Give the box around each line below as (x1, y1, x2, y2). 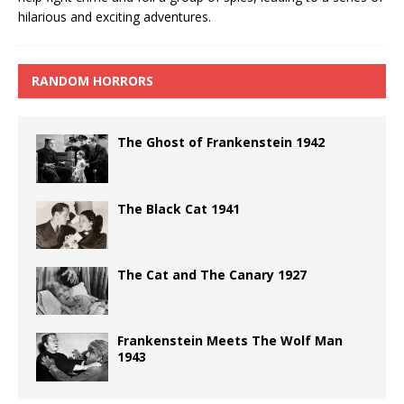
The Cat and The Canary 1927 (117, 266, 307, 284)
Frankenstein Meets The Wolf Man (117, 332, 343, 350)
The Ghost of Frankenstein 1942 (117, 133, 325, 151)
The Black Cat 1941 (117, 199, 240, 217)
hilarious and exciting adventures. (18, 8, 211, 26)
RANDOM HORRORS (32, 72, 153, 90)
